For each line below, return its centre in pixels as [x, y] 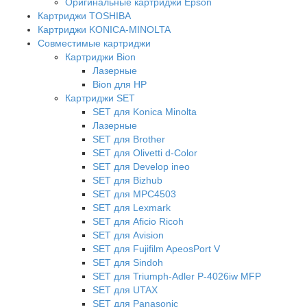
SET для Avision [128, 235]
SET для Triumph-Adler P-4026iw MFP [177, 276]
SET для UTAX [125, 290]
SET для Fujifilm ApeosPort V [156, 248]
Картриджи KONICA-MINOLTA [104, 29]
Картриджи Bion [100, 57]
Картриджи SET [100, 98]
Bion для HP [120, 84]
